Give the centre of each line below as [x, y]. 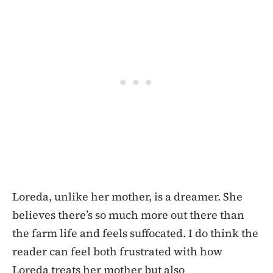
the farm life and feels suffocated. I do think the [135, 233]
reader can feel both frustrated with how [117, 251]
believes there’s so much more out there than [128, 214]
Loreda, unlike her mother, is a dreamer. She [127, 196]
